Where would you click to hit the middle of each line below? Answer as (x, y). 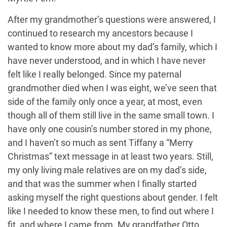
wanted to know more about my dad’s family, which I (112, 47)
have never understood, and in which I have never (107, 61)
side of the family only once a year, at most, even (105, 102)
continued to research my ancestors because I (100, 33)
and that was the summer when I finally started (102, 184)
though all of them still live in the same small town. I (111, 116)
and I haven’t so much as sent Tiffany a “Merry (100, 143)
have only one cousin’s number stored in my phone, (110, 129)
